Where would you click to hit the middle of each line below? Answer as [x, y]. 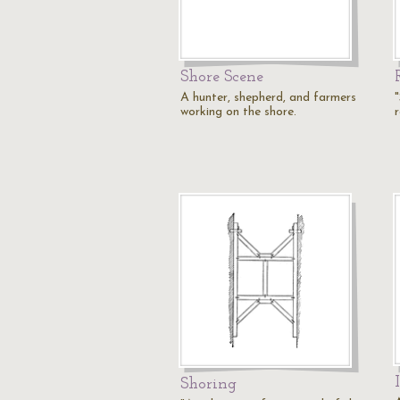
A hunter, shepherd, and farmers [268, 98]
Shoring [208, 384]
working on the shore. [238, 112]
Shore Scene [222, 77]
